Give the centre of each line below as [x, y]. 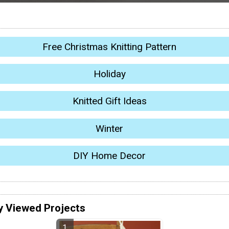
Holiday [109, 74]
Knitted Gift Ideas [109, 101]
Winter [109, 128]
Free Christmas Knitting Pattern [109, 47]
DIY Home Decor [109, 156]
